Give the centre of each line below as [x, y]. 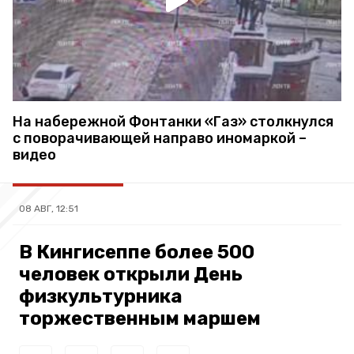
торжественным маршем [140, 319]
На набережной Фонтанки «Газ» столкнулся [173, 122]
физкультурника [101, 297]
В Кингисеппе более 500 [137, 252]
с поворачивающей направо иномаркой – [160, 139]
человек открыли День [131, 275]
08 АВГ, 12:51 [49, 209]
